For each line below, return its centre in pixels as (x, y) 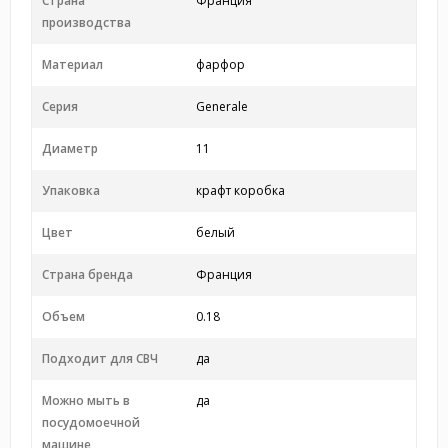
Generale (221, 106)
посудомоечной (91, 422)
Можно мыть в (86, 400)
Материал (72, 64)
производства (86, 22)
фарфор (220, 64)
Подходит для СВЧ (100, 358)
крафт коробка (240, 190)
